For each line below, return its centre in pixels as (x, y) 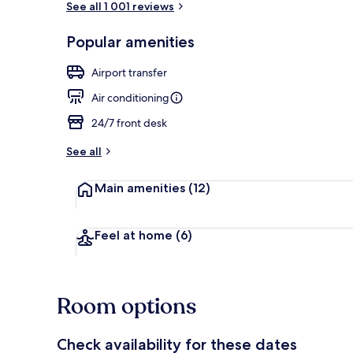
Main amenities (140, 188)
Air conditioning (130, 97)
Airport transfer (129, 72)
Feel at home (134, 235)
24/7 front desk (129, 123)
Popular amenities (130, 41)
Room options (126, 306)
